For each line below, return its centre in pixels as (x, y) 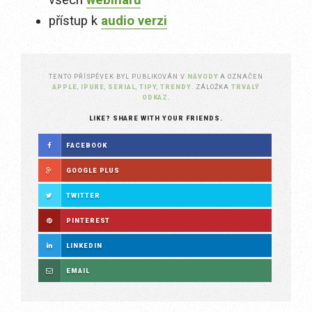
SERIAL (122, 87)
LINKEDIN (84, 245)
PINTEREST (88, 220)
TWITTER (83, 195)
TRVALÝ (245, 87)
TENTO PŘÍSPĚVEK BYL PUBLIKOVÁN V (118, 76)
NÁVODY (203, 76)
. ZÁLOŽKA (211, 87)
